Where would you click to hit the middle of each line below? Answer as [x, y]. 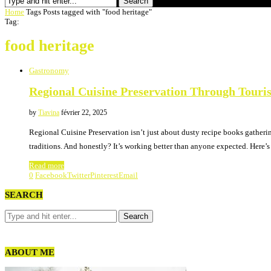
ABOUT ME [30, 252]
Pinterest [104, 175]
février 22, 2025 [84, 113]
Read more [47, 166]
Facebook [51, 175]
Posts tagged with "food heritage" [97, 12]
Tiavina [49, 113]
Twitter [79, 175]
